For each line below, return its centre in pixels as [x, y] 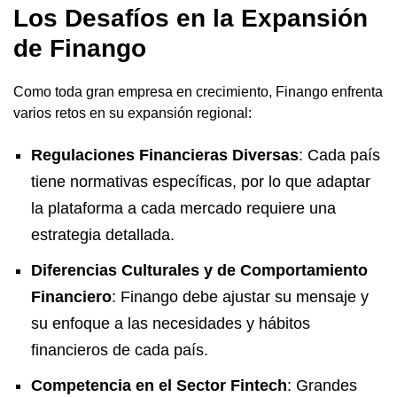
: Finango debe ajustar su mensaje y [240, 296]
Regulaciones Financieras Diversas [165, 155]
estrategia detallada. [103, 234]
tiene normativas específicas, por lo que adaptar [201, 181]
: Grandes [322, 385]
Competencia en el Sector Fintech [159, 385]
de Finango [80, 48]
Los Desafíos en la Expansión [191, 18]
